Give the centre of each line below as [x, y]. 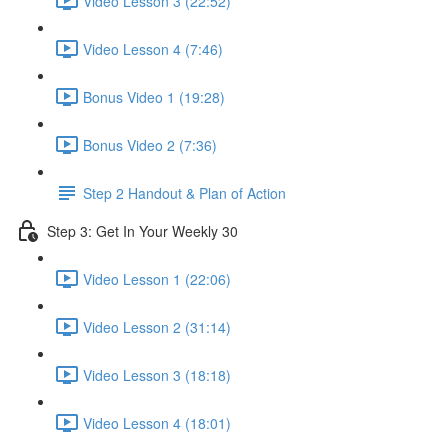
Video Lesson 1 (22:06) [157, 278]
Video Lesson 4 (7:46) [153, 48]
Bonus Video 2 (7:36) [150, 144]
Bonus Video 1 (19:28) [154, 96]
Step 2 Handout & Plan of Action [184, 192]
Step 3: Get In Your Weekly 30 [142, 230]
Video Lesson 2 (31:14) [157, 326]
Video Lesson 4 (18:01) [157, 422]
